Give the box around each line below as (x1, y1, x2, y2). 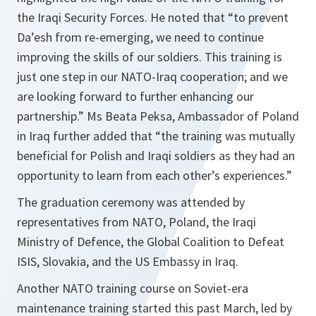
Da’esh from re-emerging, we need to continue (17, 29, 264, 45)
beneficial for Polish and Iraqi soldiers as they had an (17, 147, 295, 164)
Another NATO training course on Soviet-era (17, 280, 248, 296)
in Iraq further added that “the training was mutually (17, 128, 295, 144)
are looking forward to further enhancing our (17, 88, 254, 104)
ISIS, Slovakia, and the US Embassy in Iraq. (17, 253, 238, 269)
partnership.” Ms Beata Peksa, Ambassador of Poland (17, 108, 299, 124)
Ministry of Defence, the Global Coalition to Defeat (17, 233, 284, 250)
